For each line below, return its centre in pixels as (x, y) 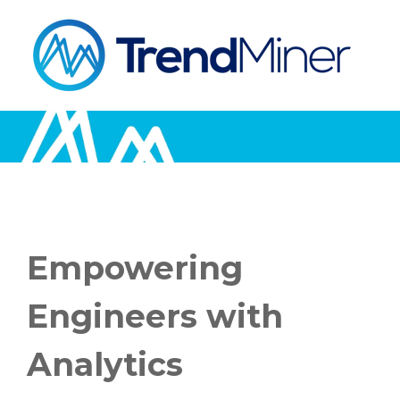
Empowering (135, 267)
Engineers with (155, 316)
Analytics (105, 364)
